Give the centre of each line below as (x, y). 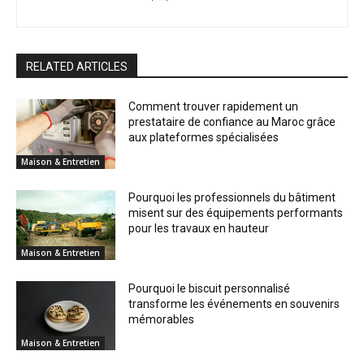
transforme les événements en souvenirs (234, 303)
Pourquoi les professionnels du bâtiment (232, 197)
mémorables (162, 319)
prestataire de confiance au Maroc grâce (232, 122)
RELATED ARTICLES (77, 67)
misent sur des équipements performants (236, 212)
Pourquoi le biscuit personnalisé (210, 288)
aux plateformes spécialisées (204, 138)
